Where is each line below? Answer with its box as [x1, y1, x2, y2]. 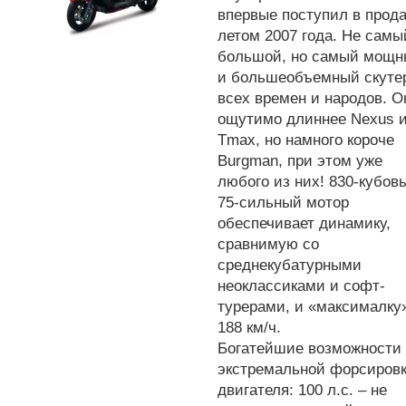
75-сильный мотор [217, 194, 349, 212]
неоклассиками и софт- [217, 277, 385, 295]
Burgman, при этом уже [217, 152, 382, 170]
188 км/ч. [217, 319, 281, 337]
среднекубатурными [217, 256, 362, 275]
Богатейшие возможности [217, 340, 401, 358]
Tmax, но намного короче [217, 131, 394, 150]
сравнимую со [217, 236, 319, 254]
